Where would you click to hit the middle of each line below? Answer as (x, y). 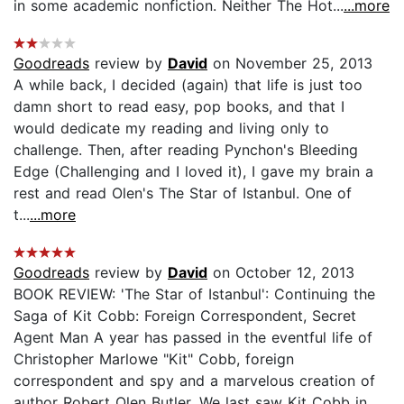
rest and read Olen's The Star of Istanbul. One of (183, 193)
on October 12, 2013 (281, 272)
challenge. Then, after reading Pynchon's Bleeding (186, 149)
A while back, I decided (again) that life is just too (188, 84)
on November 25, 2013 (290, 63)
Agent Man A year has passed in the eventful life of (193, 337)
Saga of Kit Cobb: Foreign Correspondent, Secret (185, 315)
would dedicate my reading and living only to (171, 128)
